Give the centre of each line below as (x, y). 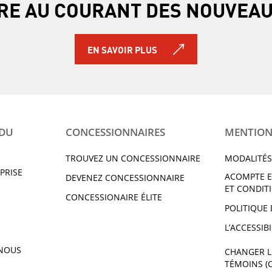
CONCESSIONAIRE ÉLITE (114, 197)
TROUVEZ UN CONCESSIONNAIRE (133, 158)
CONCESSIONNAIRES (115, 132)
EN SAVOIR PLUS (122, 49)
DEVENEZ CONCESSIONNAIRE (125, 177)
